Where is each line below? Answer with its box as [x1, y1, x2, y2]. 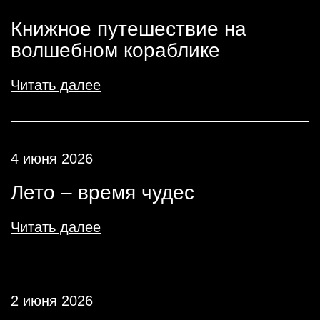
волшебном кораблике [11, 39, 220, 61]
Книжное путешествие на [11, 18, 246, 40]
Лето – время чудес [11, 181, 194, 204]
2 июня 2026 [11, 293, 93, 309]
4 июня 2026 [11, 151, 93, 166]
